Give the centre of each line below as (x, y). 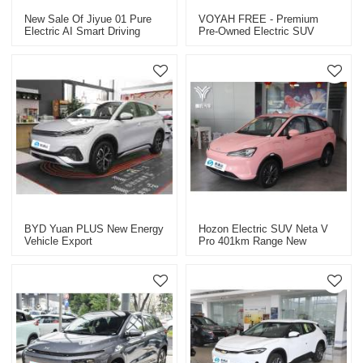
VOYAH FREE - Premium (258, 19)
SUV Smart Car (61, 43)
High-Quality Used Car (251, 266)
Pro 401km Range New (252, 241)
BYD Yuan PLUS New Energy (94, 229)
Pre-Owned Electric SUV (256, 31)
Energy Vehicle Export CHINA (268, 254)
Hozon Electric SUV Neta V (263, 229)
